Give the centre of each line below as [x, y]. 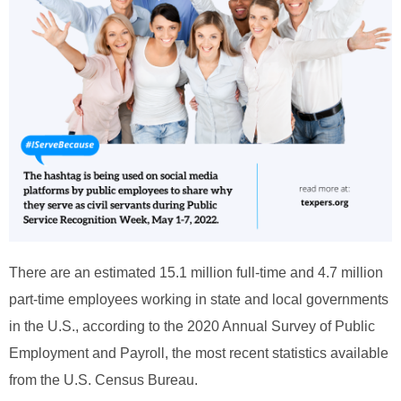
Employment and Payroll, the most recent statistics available [199, 353]
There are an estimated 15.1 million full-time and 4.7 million [196, 272]
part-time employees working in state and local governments [199, 299]
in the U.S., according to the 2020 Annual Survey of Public [192, 326]
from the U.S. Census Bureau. [105, 380]
